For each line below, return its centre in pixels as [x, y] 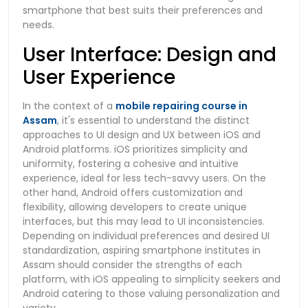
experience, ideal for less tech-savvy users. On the [144, 178]
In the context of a [69, 106]
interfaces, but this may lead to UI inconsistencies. [144, 221]
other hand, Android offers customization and [133, 192]
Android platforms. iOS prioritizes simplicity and [135, 149]
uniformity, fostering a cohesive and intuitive [131, 163]
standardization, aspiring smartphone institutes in [142, 250]
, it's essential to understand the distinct [153, 120]
